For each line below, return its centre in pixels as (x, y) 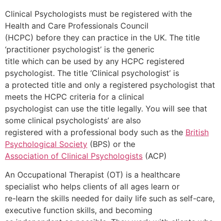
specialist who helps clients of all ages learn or (92, 187)
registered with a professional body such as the (95, 132)
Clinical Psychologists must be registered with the (98, 14)
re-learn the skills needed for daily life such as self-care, (110, 199)
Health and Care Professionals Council (77, 25)
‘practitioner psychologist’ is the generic (80, 49)
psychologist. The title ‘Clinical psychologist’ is (92, 73)
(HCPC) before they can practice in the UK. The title (102, 37)
